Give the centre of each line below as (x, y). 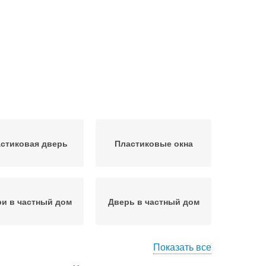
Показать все (182, 247)
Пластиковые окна (153, 143)
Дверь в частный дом (153, 201)
